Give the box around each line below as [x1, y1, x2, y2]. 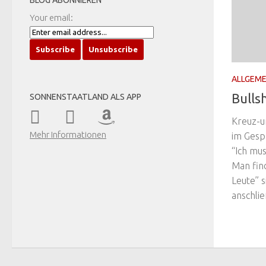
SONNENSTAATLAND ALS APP [30, 92, 141, 102]
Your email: [30, 12, 73, 23]
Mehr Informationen [30, 129, 106, 140]
